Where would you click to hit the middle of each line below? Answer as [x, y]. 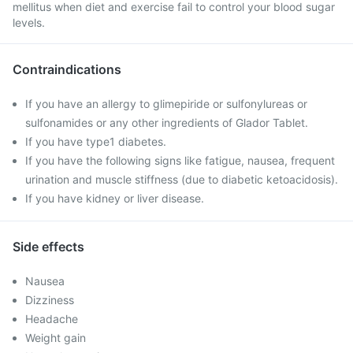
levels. [29, 22]
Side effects [48, 247]
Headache [52, 319]
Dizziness [50, 300]
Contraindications [67, 69]
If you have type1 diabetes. [96, 141]
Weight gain [56, 338]
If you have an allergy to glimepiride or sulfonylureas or [166, 104]
